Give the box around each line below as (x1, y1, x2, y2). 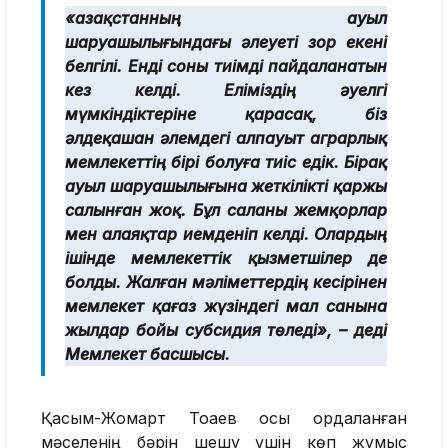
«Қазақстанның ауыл (65, 8, 387, 29)
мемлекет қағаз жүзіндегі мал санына (65, 296, 387, 317)
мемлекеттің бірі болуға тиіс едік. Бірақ (65, 152, 387, 173)
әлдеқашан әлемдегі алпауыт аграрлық (65, 128, 387, 149)
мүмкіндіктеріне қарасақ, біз (65, 104, 387, 125)
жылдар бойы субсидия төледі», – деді (65, 320, 387, 341)
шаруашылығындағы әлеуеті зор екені (65, 32, 387, 53)
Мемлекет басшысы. (65, 344, 230, 365)
